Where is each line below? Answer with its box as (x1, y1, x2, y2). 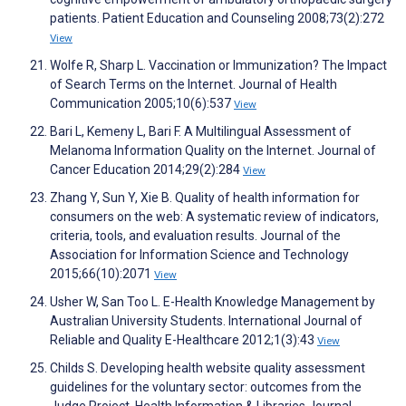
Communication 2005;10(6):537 (50, 96, 234, 111)
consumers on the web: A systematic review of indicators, (50, 209, 379, 225)
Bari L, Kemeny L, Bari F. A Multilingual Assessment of (50, 124, 352, 140)
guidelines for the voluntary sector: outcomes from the (50, 380, 362, 395)
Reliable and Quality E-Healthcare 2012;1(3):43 (50, 333, 317, 348)
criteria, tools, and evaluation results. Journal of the (50, 228, 341, 244)
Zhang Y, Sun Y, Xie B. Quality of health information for (50, 190, 360, 206)
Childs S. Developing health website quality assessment (50, 361, 365, 376)
